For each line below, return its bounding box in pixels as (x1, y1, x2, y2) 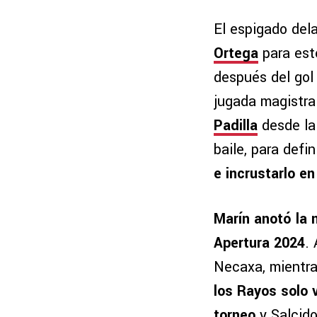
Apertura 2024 (214, 233, 305, 254)
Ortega (214, 43, 258, 64)
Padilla (214, 115, 258, 137)
